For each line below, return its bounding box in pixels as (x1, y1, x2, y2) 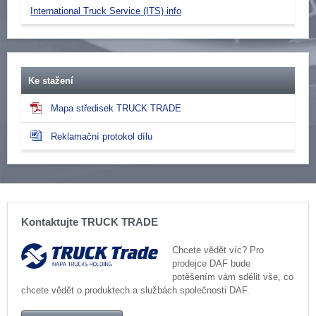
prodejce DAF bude (171, 257, 250, 269)
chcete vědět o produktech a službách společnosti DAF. (21, 284, 250, 296)
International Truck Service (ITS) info (30, 5, 182, 16)
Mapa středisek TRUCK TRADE (51, 103, 182, 114)
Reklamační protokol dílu (51, 130, 153, 142)
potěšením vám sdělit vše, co (171, 271, 293, 282)
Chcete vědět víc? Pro (171, 244, 264, 255)
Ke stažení (28, 75, 73, 86)
